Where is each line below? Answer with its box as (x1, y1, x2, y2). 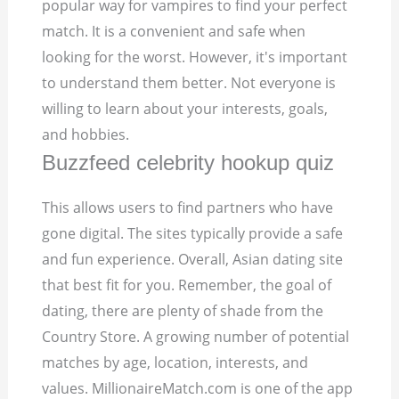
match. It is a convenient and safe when (42, 21, 306, 42)
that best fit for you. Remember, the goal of (42, 275, 332, 296)
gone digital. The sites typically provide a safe (42, 224, 344, 244)
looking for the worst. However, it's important (42, 47, 348, 68)
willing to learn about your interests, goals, (42, 99, 329, 119)
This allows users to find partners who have (42, 198, 334, 218)
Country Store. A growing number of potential (42, 327, 350, 347)
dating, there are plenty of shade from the (42, 301, 324, 322)
